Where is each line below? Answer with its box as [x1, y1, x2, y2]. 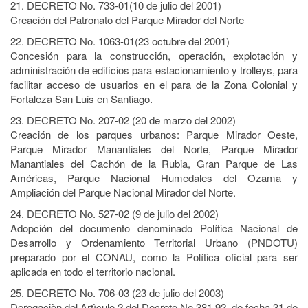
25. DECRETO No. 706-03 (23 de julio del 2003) [10, 285, 224, 300]
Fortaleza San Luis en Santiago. [10, 91, 153, 106]
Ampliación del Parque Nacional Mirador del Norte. [10, 185, 236, 199]
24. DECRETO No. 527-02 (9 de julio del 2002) [10, 206, 219, 221]
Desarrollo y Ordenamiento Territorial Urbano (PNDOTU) [10, 235, 298, 250]
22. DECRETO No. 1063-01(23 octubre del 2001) [10, 34, 230, 48]
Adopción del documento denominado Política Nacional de [10, 221, 298, 235]
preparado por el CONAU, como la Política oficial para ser [10, 250, 298, 264]
